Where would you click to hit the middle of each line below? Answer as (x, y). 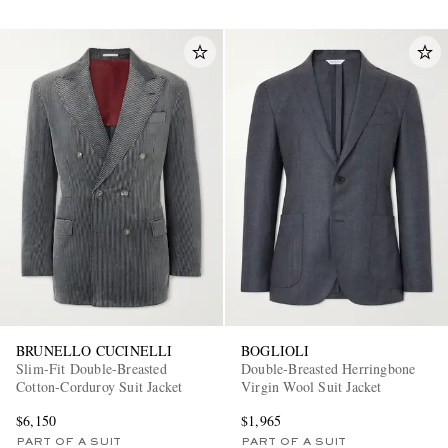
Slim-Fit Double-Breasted (91, 368)
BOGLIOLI (275, 350)
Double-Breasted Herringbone (328, 368)
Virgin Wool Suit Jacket (311, 386)
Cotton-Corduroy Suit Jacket (99, 386)
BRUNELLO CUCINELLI (94, 350)
